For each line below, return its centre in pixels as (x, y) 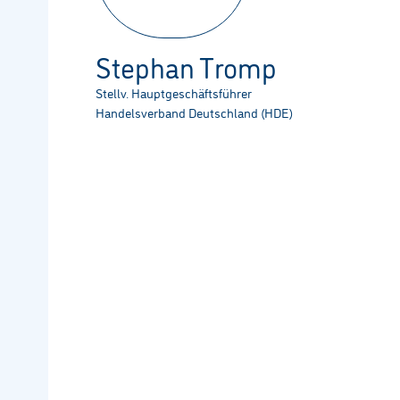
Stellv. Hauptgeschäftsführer (173, 93)
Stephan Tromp (186, 67)
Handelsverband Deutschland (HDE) (194, 112)
